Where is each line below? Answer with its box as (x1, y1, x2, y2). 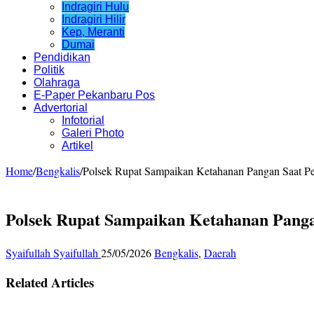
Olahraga (34, 76, 80, 88)
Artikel (62, 139, 93, 151)
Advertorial (34, 101, 88, 114)
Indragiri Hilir (62, 13, 125, 25)
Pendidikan (34, 50, 90, 63)
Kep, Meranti (62, 25, 125, 38)
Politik (34, 63, 64, 76)
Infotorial (62, 114, 104, 126)
